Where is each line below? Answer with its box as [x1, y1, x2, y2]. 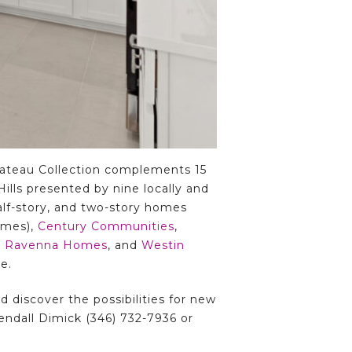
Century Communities [38, 219, 174, 233]
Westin [141, 238, 185, 252]
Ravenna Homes [5, 238, 108, 252]
